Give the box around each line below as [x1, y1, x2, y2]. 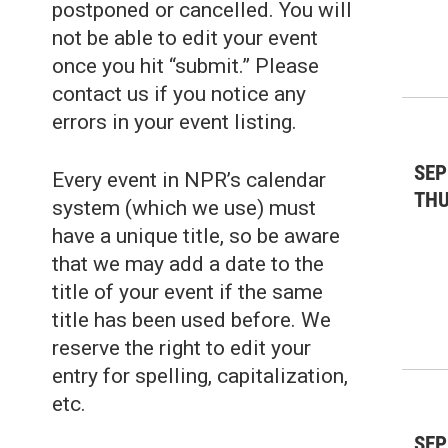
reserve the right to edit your [52, 336, 311, 360]
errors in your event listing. [52, 110, 297, 134]
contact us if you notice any [52, 82, 306, 106]
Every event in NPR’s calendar [52, 168, 326, 192]
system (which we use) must [52, 196, 316, 220]
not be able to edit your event [52, 26, 318, 50]
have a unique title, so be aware [52, 224, 340, 248]
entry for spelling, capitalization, [52, 364, 348, 388]
